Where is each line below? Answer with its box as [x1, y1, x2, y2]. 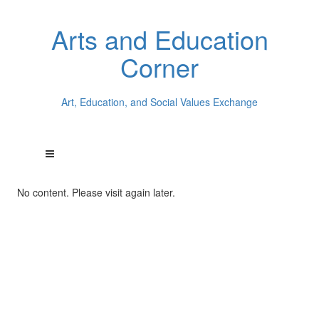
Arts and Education [51, 21, 268, 57]
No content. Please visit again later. [16, 185, 175, 199]
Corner [120, 48, 199, 85]
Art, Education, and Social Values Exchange [61, 94, 258, 109]
